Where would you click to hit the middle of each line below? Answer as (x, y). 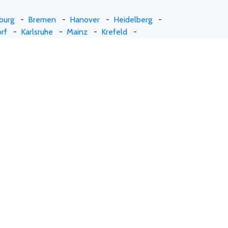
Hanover (85, 19)
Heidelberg (133, 19)
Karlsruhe (37, 32)
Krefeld (114, 32)
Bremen (42, 19)
